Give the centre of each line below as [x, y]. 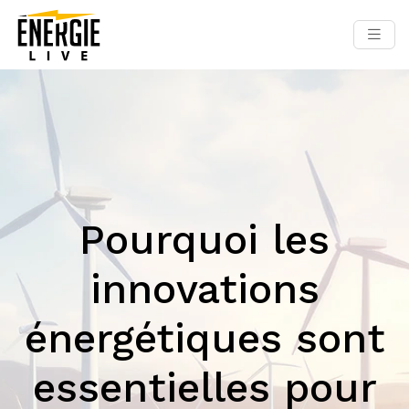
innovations [204, 289]
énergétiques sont [204, 338]
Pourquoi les [204, 240]
